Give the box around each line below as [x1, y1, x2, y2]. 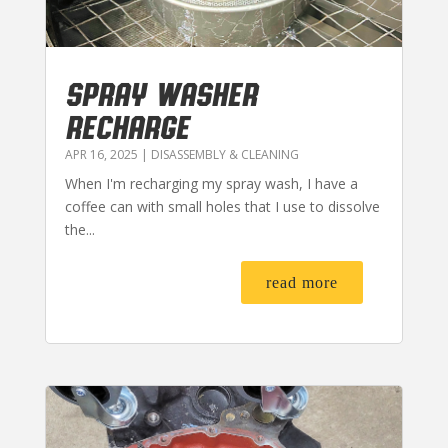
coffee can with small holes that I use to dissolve [64, 197, 380, 217]
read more [266, 274, 339, 292]
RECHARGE [64, 107, 189, 146]
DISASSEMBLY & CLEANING [150, 146, 299, 164]
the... [64, 220, 95, 240]
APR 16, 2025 [64, 146, 138, 164]
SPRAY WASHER [64, 74, 257, 113]
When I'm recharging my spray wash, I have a [64, 174, 358, 194]
